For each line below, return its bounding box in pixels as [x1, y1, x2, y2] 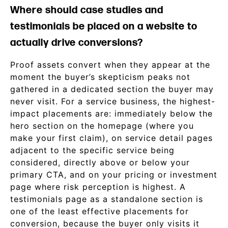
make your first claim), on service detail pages [10, 133, 213, 143]
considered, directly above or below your [10, 157, 190, 167]
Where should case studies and [10, 4, 163, 16]
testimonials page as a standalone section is [10, 194, 203, 204]
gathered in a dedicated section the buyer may [10, 84, 214, 94]
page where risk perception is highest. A [10, 182, 186, 192]
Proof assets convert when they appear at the [10, 60, 210, 70]
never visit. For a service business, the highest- [10, 96, 215, 106]
